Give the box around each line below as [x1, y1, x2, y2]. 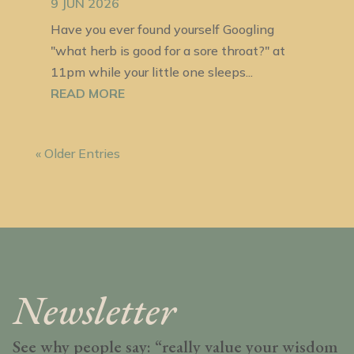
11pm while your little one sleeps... [50, 63, 253, 80]
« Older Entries [35, 145, 120, 161]
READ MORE [50, 85, 125, 101]
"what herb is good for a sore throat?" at [50, 42, 285, 58]
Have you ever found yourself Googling [50, 21, 274, 37]
